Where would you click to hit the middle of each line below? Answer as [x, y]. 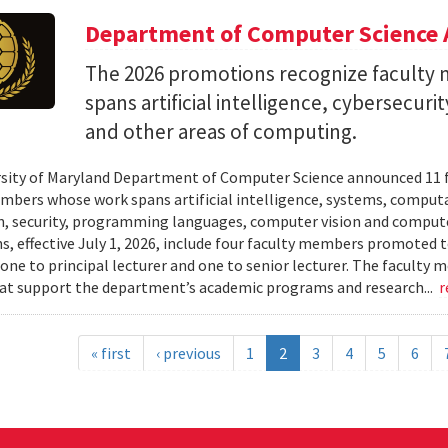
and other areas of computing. [221, 131]
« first [111, 353]
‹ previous [189, 353]
